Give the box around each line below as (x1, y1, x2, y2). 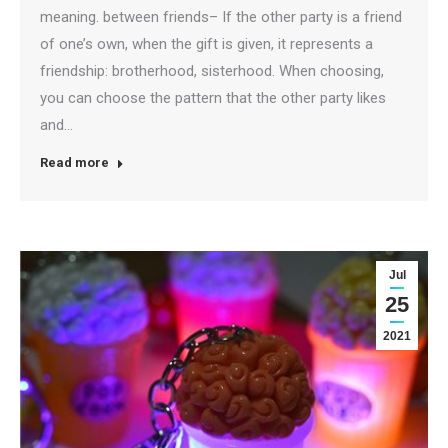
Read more (40, 154, 109, 170)
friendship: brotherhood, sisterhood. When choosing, (40, 61, 384, 80)
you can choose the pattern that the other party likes (40, 88, 386, 107)
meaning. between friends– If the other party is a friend (40, 7, 402, 26)
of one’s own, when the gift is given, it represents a (40, 34, 373, 53)
